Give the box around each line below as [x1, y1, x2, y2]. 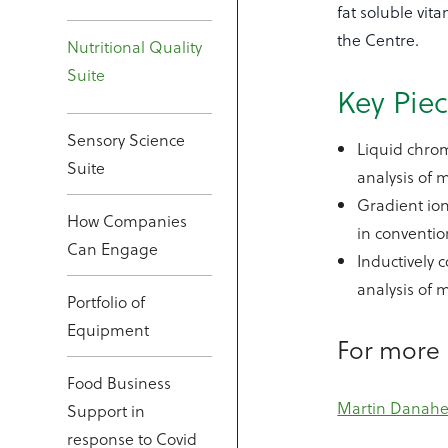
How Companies [67, 209, 188, 232]
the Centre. [337, 28, 420, 51]
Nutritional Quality [67, 35, 203, 58]
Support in [67, 399, 146, 422]
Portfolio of [67, 290, 146, 313]
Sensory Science [67, 128, 186, 151]
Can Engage [67, 237, 159, 260]
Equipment [67, 318, 150, 341]
